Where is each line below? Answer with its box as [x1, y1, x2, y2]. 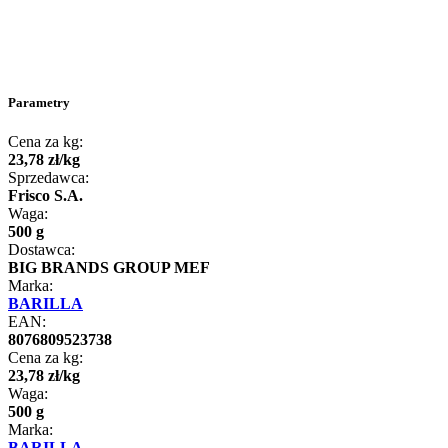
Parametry [8, 94, 70, 110]
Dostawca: [8, 240, 75, 258]
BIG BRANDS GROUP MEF [8, 258, 210, 276]
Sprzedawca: [8, 168, 89, 186]
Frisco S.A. [8, 186, 83, 204]
